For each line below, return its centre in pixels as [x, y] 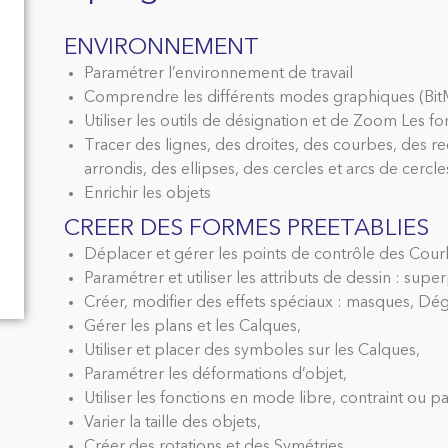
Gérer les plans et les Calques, [192, 327]
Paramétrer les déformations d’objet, [215, 375]
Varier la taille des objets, [172, 423]
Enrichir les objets [147, 194]
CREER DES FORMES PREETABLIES [246, 230]
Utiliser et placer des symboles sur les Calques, [251, 351]
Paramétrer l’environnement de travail [218, 74]
